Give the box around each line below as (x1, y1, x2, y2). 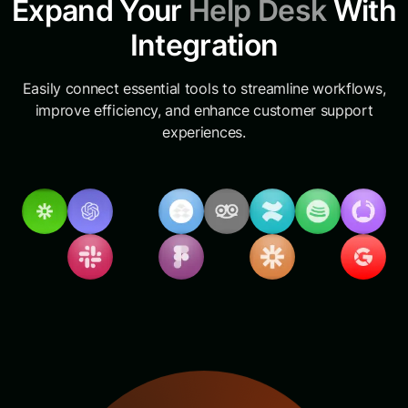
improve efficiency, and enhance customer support (35, 101, 373, 120)
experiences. (162, 123, 246, 142)
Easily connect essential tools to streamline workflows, (22, 79, 386, 98)
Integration (129, 27, 279, 64)
